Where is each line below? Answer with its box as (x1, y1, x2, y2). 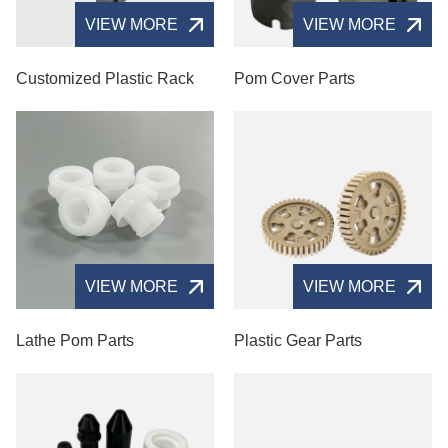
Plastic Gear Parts (234, 332, 362, 349)
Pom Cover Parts (234, 70, 355, 87)
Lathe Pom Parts (16, 332, 134, 349)
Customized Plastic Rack (16, 70, 194, 87)
